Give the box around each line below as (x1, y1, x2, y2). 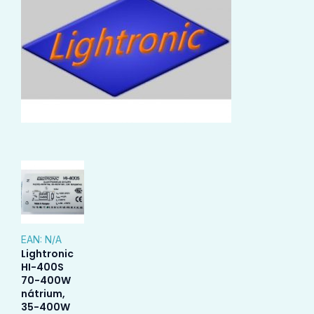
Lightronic (21, 247, 74, 261)
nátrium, (21, 287, 65, 301)
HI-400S (21, 260, 64, 275)
